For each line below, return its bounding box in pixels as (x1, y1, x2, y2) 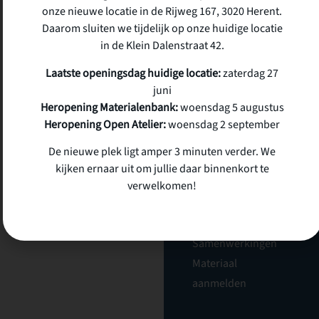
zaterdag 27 (221, 65, 278, 81)
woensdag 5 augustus (177, 99, 284, 115)
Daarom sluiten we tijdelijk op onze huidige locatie (41, 21, 283, 37)
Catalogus (192, 216, 240, 231)
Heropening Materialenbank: (40, 99, 178, 115)
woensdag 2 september (166, 116, 280, 132)
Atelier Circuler (192, 33, 281, 54)
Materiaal (192, 256, 237, 271)
